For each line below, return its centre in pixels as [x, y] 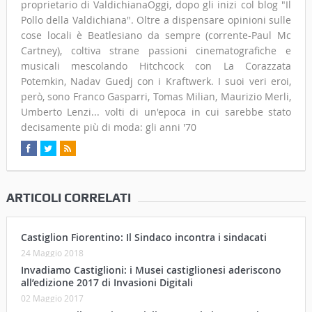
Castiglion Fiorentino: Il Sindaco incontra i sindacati [143, 237]
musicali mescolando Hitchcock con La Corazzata [156, 66]
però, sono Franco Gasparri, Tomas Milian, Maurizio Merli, [156, 97]
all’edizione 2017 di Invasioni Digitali [107, 283]
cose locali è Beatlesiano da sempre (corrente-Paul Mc [156, 36]
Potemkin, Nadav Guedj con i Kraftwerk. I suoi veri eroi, [156, 81]
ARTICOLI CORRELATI [68, 198]
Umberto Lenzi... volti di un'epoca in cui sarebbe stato [156, 112]
